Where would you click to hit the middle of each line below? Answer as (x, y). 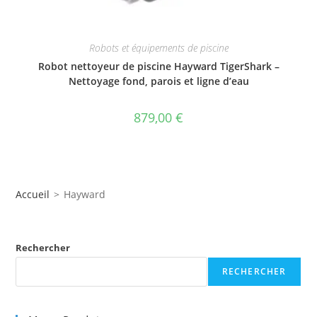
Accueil (33, 194)
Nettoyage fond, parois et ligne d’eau (158, 81)
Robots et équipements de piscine (158, 48)
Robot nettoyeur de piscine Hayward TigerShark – (158, 67)
